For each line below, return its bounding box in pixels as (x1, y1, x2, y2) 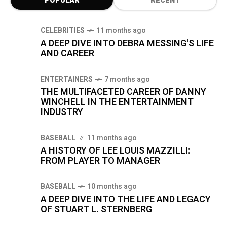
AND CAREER (41, 47, 94, 60)
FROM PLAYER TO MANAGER (41, 154, 160, 168)
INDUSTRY (41, 105, 83, 119)
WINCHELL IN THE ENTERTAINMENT (41, 95, 194, 109)
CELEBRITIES (41, 25, 85, 36)
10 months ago (87, 181, 137, 192)
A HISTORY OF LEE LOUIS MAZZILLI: (41, 144, 190, 158)
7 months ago (104, 74, 150, 85)
